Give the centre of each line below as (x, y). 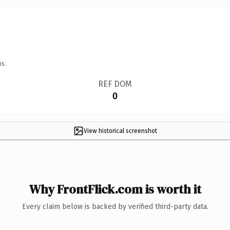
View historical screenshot (120, 131)
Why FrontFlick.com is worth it (115, 189)
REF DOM (115, 84)
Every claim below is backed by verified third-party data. (115, 206)
